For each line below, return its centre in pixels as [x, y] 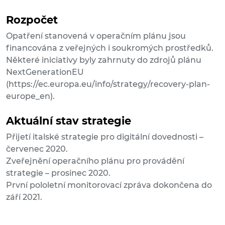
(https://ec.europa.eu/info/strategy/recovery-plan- [108, 84]
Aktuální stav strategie [69, 121]
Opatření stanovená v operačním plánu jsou [96, 36]
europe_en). [30, 96]
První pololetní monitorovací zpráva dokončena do [109, 185]
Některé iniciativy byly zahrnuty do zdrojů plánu [104, 60]
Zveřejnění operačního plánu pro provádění [95, 161]
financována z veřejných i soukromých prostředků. [110, 48]
